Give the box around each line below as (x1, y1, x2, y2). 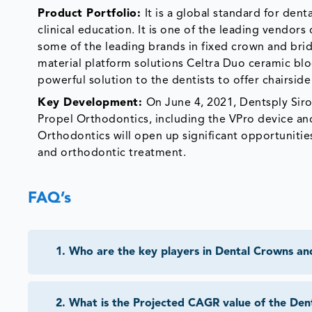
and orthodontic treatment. (38, 148, 187, 159)
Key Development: (38, 97, 143, 109)
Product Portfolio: (38, 8, 145, 20)
